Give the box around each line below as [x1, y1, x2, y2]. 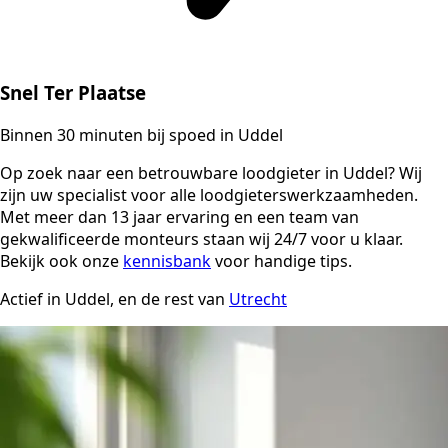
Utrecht [229, 287, 287, 310]
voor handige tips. [211, 249, 352, 272]
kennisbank [123, 249, 211, 272]
